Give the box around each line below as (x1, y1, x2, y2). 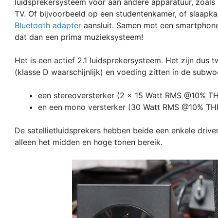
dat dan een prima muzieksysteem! (15, 32, 143, 42)
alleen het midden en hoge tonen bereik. (15, 137, 163, 147)
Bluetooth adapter (15, 20, 81, 30)
